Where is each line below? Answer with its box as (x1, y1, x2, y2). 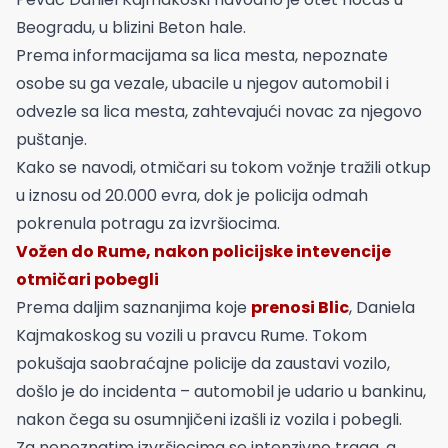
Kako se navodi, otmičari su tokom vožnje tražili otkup (16, 156, 431, 179)
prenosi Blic (251, 296, 349, 319)
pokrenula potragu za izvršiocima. (16, 212, 280, 235)
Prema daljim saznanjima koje (16, 296, 251, 319)
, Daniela (349, 296, 415, 319)
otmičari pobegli (16, 268, 159, 291)
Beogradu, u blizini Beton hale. (16, 16, 246, 39)
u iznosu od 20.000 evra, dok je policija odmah (16, 184, 368, 207)
